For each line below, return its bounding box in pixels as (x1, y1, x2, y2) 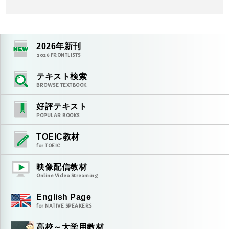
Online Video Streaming (36, 173, 98, 178)
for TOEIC (36, 143, 61, 148)
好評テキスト (36, 102, 87, 111)
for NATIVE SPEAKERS (36, 203, 92, 209)
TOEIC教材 (36, 132, 80, 141)
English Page (36, 193, 91, 201)
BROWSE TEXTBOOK (36, 82, 87, 88)
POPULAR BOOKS (36, 112, 80, 118)
